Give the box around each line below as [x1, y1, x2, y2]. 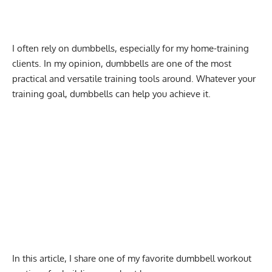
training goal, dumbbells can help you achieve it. [12, 87, 213, 100]
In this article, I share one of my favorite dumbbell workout [12, 253, 251, 265]
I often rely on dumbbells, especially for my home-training [12, 42, 249, 54]
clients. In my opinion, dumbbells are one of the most [12, 57, 231, 69]
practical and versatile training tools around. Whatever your [12, 72, 256, 84]
